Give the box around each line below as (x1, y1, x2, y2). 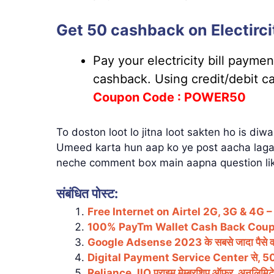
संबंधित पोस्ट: (56, 185, 118, 202)
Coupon (93, 89, 143, 105)
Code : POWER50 (143, 89, 246, 105)
